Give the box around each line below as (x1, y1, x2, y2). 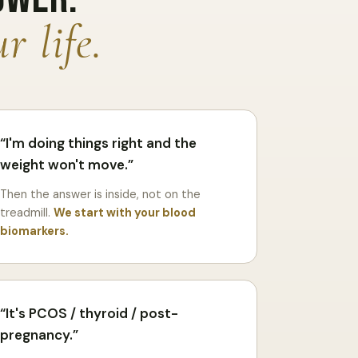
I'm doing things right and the (6, 133, 197, 152)
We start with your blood (54, 205, 197, 220)
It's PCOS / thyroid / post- (6, 304, 179, 322)
